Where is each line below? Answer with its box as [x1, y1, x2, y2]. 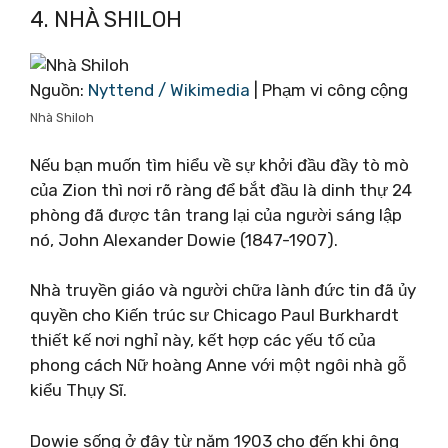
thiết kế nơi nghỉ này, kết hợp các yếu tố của [30, 330, 376, 350]
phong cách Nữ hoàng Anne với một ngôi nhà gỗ [30, 355, 406, 375]
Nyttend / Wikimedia [88, 80, 250, 100]
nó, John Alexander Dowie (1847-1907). [30, 229, 338, 250]
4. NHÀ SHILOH [30, 6, 182, 33]
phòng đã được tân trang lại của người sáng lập [30, 204, 402, 225]
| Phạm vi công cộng [250, 80, 408, 100]
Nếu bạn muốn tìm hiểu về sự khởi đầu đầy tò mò [30, 154, 409, 175]
